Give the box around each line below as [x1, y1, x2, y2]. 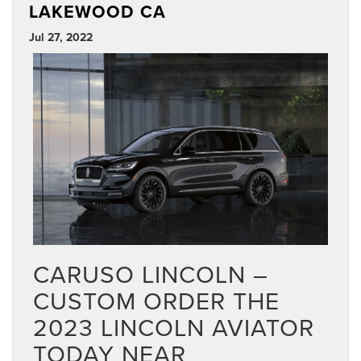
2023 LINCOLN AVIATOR [33, 309, 314, 344]
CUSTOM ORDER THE [33, 283, 280, 317]
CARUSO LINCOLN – [33, 256, 268, 291]
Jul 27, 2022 [29, 29, 93, 46]
